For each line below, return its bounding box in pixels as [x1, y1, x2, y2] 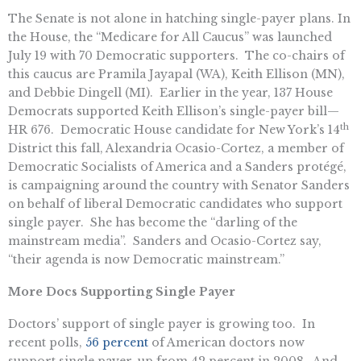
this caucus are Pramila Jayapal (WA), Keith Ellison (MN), [8, 66, 345, 81]
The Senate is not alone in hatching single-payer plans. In [8, 10, 351, 26]
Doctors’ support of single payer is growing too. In [8, 316, 315, 331]
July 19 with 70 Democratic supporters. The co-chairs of [8, 48, 345, 63]
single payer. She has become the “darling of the [8, 214, 297, 230]
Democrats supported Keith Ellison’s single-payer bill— [8, 103, 339, 118]
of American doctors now [148, 334, 305, 350]
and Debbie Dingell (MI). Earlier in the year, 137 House [8, 85, 333, 100]
